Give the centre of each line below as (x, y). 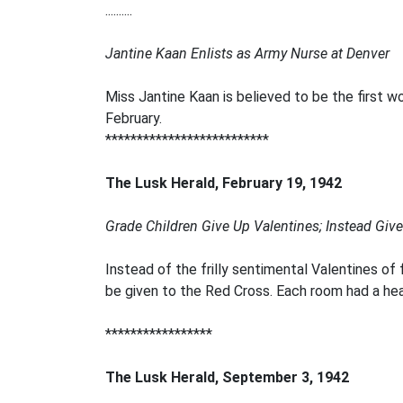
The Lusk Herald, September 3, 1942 (227, 377)
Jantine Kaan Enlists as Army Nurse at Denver (247, 54)
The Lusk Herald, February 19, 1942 (224, 183)
